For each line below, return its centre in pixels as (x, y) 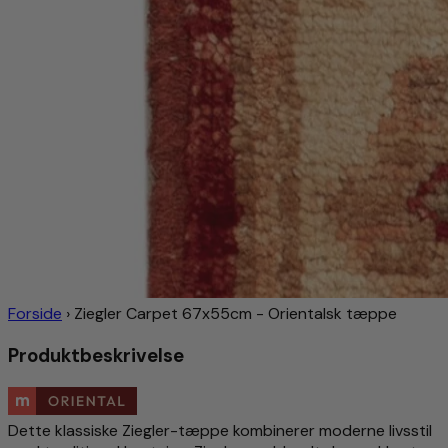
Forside (35, 314)
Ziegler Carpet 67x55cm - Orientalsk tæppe (235, 314)
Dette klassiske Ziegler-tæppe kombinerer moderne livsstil (220, 430)
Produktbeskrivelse (96, 356)
